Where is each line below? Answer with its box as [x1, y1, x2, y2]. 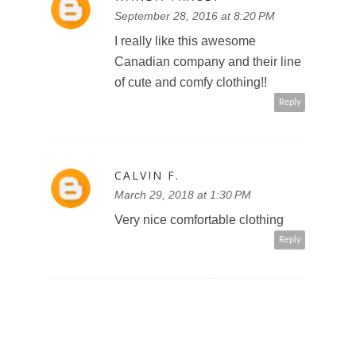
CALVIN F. [114, 168, 180, 184]
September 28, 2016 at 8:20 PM [114, 10, 275, 23]
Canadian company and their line [114, 55, 301, 69]
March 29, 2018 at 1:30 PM [114, 188, 251, 202]
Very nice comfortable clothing [114, 213, 284, 227]
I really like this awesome [114, 34, 256, 48]
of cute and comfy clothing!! [114, 75, 267, 90]
